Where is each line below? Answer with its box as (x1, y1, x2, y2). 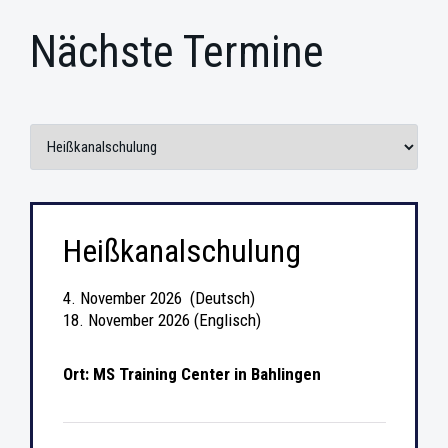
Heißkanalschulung (62, 231, 301, 270)
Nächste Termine (30, 26, 324, 79)
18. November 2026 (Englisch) (62, 309, 261, 330)
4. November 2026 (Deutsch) (62, 287, 255, 308)
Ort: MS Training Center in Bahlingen (62, 363, 321, 384)
